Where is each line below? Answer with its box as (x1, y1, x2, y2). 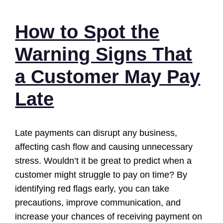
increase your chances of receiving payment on (15, 211, 203, 222)
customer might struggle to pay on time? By (15, 169, 188, 180)
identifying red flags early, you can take (15, 183, 170, 194)
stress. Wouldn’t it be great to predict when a (15, 155, 192, 166)
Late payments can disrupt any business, (15, 127, 178, 138)
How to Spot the (15, 21, 160, 42)
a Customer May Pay (15, 66, 201, 87)
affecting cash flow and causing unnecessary (15, 141, 193, 152)
